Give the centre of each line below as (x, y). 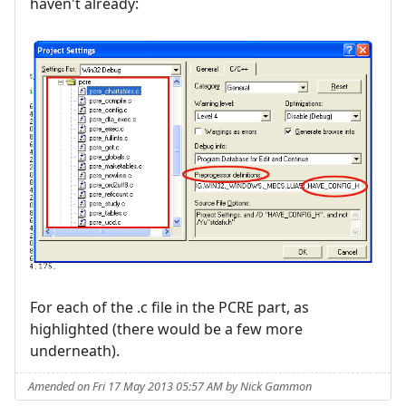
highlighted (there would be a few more (166, 329)
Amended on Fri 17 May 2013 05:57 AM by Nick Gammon (170, 386)
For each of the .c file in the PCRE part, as (169, 308)
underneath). (75, 351)
